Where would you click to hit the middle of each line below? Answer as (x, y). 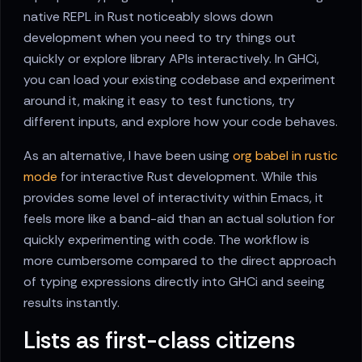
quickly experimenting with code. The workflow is (166, 240)
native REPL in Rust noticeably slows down (148, 17)
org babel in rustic (285, 156)
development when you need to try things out (160, 38)
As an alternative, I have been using (128, 156)
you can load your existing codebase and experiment (179, 80)
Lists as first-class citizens (159, 341)
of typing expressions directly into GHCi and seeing (174, 282)
